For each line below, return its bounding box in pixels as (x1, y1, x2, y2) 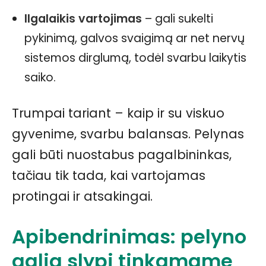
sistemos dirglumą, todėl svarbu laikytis (24, 49, 246, 66)
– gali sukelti (142, 10, 213, 27)
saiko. (24, 69, 56, 85)
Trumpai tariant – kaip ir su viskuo (12, 104, 224, 122)
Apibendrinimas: (12, 223, 180, 250)
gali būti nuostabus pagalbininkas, (12, 145, 232, 163)
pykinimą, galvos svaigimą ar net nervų (24, 30, 245, 46)
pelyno (180, 223, 246, 250)
